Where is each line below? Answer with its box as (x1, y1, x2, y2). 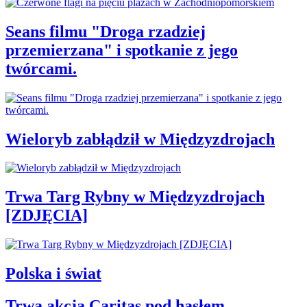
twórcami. (5, 59, 77, 77)
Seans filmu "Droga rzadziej (5, 22, 206, 40)
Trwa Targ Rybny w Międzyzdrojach (5, 188, 265, 206)
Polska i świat (5, 265, 101, 283)
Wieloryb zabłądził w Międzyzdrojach (5, 130, 275, 148)
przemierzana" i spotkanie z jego (5, 40, 238, 59)
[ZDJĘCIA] (5, 206, 88, 225)
